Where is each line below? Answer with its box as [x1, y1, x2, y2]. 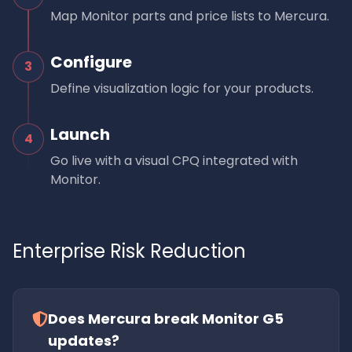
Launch [50, 123, 110, 145]
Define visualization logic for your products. [50, 79, 313, 97]
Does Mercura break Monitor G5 [48, 309, 284, 328]
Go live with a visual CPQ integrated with [50, 152, 298, 170]
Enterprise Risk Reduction [13, 238, 246, 264]
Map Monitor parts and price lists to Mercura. [50, 7, 329, 25]
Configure [50, 51, 132, 73]
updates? [48, 331, 119, 350]
